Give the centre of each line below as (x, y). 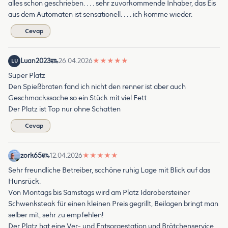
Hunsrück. (24, 181)
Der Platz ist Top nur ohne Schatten (64, 109)
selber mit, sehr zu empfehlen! (56, 215)
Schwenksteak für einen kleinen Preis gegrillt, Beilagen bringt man (113, 204)
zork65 (31, 155)
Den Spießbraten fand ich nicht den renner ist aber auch (97, 87)
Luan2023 (35, 61)
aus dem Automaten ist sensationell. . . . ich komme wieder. (100, 14)
